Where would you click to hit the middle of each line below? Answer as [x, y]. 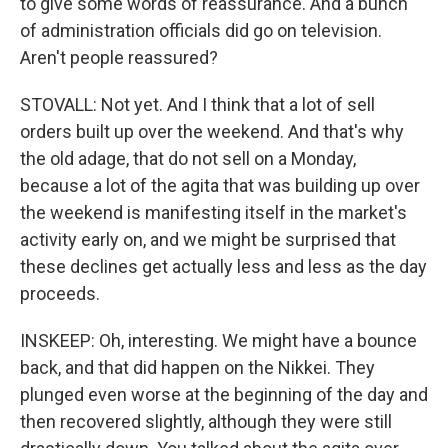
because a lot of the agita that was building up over [220, 185]
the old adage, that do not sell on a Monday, [188, 158]
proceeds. [60, 293]
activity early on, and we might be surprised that [208, 239]
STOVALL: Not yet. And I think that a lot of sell [197, 104]
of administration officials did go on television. [201, 30]
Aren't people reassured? [119, 57]
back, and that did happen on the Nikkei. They [197, 367]
